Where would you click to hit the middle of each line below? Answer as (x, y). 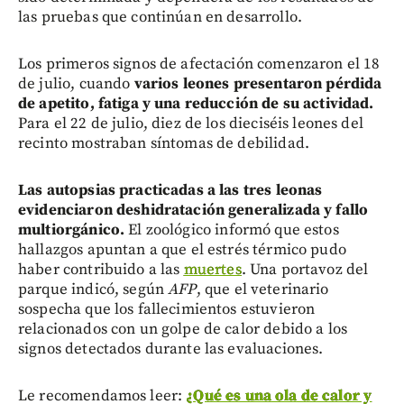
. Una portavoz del (305, 269)
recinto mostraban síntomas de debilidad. (164, 143)
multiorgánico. (72, 230)
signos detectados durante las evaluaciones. (171, 349)
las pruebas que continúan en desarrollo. (160, 17)
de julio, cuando (76, 83)
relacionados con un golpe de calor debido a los (183, 329)
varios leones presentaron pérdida (258, 83)
